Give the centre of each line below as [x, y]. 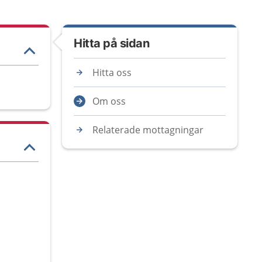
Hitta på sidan [111, 43]
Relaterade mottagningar [148, 130]
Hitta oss [112, 73]
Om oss [109, 101]
